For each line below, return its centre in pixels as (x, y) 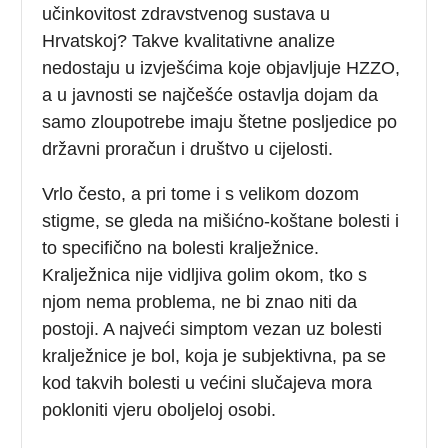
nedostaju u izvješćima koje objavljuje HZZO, (221, 67)
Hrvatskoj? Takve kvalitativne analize (189, 40)
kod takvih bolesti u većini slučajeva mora (207, 382)
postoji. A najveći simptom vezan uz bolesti (212, 328)
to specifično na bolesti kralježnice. (181, 247)
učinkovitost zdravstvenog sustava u (186, 13)
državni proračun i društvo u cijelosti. (188, 148)
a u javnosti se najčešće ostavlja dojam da (210, 94)
